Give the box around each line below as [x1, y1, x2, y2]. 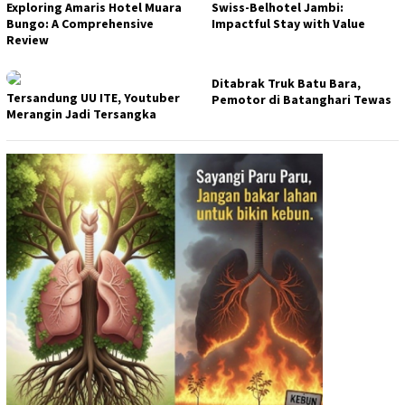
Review [6, 32, 49, 49]
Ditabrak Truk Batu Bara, [212, 75, 361, 92]
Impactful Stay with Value [212, 15, 365, 33]
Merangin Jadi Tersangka [6, 106, 156, 123]
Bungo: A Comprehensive [6, 15, 154, 33]
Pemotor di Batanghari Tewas [212, 91, 391, 108]
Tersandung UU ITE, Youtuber [6, 89, 180, 107]
